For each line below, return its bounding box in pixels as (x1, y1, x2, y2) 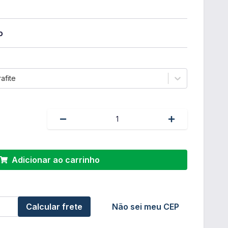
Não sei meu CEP (112, 202, 179, 212)
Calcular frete (26, 202, 82, 212)
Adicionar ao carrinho (11, 155, 100, 165)
